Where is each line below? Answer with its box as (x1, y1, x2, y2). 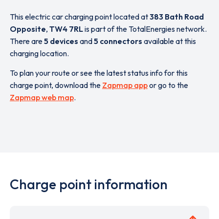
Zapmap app (102, 80, 148, 90)
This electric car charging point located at (10, 12, 150, 22)
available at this (142, 36, 196, 46)
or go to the (148, 80, 188, 90)
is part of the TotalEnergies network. (83, 24, 207, 34)
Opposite (10, 24, 46, 34)
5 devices (44, 36, 78, 46)
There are (10, 36, 44, 46)
